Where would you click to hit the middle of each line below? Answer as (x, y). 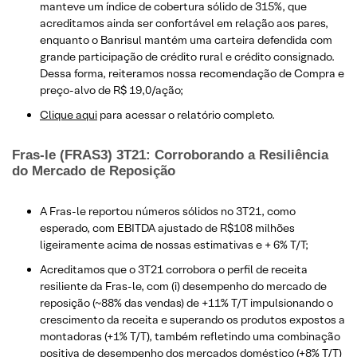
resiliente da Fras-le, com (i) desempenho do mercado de (183, 286)
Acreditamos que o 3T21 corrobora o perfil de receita (174, 270)
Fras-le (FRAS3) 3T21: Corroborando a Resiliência (170, 155)
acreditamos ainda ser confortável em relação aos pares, (184, 24)
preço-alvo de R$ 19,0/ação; (112, 90)
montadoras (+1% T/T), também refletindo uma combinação (190, 337)
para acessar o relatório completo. (186, 115)
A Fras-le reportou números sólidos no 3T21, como (168, 212)
